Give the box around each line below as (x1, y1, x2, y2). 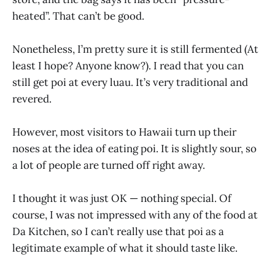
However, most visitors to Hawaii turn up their (12, 125, 236, 139)
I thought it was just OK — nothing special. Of (12, 192, 231, 206)
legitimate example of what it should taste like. (12, 241, 238, 255)
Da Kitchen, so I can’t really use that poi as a (12, 225, 224, 239)
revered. (12, 91, 52, 106)
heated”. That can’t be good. (12, 9, 144, 23)
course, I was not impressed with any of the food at (12, 208, 258, 222)
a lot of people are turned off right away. (12, 158, 205, 172)
